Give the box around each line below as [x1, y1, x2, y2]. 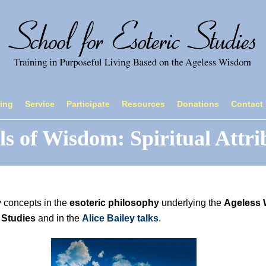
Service [25, 99, 55, 109]
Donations [177, 99, 220, 109]
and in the [36, 213, 82, 223]
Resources [122, 99, 166, 109]
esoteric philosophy [69, 198, 159, 208]
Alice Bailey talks [82, 213, 159, 223]
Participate [66, 99, 110, 109]
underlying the [159, 198, 224, 208]
